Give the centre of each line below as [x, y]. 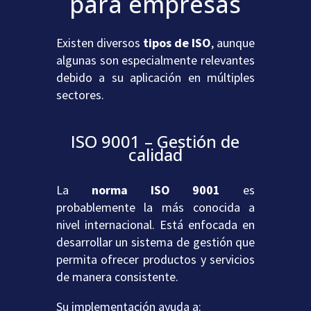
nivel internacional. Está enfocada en [155, 225]
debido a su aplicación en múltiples [155, 78]
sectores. [80, 95]
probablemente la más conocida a [155, 208]
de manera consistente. [117, 277]
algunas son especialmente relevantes [155, 60]
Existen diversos [99, 43]
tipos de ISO [177, 43]
